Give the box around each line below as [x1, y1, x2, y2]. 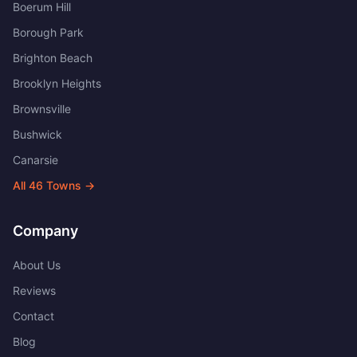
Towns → [43, 178, 95, 192]
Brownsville [13, 102, 71, 116]
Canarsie [13, 153, 58, 167]
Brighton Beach [13, 51, 92, 65]
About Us [13, 258, 61, 272]
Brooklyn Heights [13, 76, 101, 90]
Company [13, 222, 78, 239]
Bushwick [13, 127, 62, 141]
